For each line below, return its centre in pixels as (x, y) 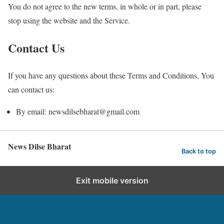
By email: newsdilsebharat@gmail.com (78, 111)
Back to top (199, 151)
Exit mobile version (112, 180)
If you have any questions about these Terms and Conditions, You (111, 75)
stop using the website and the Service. (69, 20)
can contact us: (31, 89)
